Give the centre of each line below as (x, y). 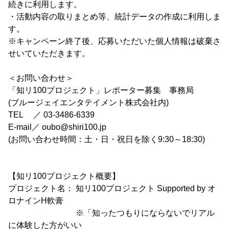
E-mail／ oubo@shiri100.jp (57, 127)
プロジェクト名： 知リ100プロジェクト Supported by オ (112, 188)
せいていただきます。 (49, 53)
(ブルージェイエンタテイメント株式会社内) (88, 102)
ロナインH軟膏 (36, 201)
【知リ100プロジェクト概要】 (64, 176)
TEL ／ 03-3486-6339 (51, 115)
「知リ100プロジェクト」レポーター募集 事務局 (101, 90)
